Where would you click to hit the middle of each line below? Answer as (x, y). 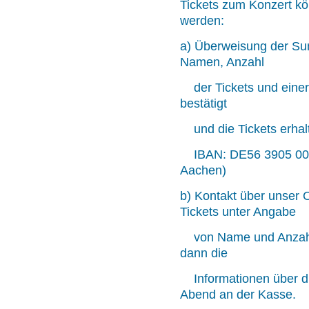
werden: (202, 21)
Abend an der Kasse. (238, 295)
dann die (204, 253)
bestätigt (203, 104)
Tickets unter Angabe (238, 212)
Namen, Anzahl (222, 62)
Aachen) (203, 171)
